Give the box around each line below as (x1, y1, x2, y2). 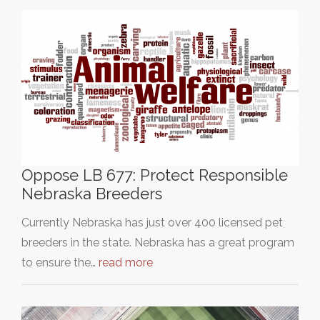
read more (99, 256, 153, 269)
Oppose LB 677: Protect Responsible (21, 166, 288, 184)
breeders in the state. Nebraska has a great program (21, 236, 294, 249)
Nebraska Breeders (21, 184, 162, 203)
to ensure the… (21, 256, 99, 269)
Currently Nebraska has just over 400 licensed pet (21, 216, 283, 229)
